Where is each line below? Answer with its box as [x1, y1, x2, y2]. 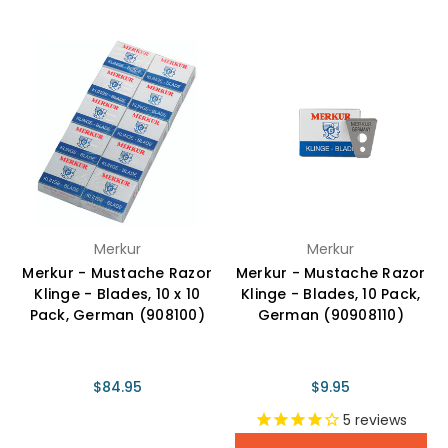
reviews [350, 410, 407, 431]
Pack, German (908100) [29, 305, 205, 326]
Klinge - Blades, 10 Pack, [241, 284, 421, 305]
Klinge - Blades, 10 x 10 [34, 284, 201, 305]
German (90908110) [257, 305, 404, 326]
